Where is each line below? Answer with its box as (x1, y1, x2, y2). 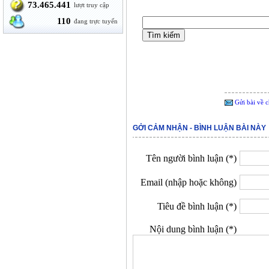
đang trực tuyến (74, 17, 118, 25)
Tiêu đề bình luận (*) (157, 201, 237, 211)
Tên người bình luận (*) (146, 153, 237, 163)
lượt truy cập (74, 1, 110, 8)
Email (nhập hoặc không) (141, 177, 237, 187)
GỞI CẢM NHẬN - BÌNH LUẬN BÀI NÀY (133, 124, 266, 132)
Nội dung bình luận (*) (150, 224, 237, 234)
